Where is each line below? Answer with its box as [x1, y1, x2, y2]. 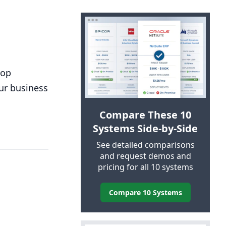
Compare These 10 [99, 107, 191, 122]
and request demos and [99, 150, 191, 161]
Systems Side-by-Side [93, 121, 198, 135]
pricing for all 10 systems [97, 161, 193, 173]
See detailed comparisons [96, 139, 195, 150]
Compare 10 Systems [108, 187, 182, 197]
